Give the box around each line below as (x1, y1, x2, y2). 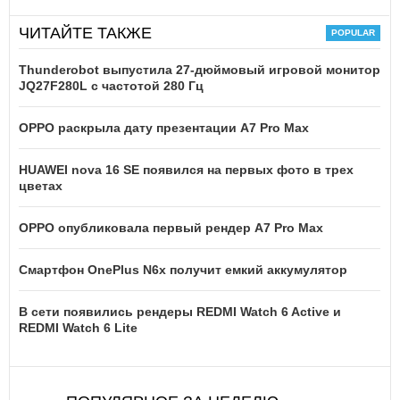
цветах (19, 179, 62, 194)
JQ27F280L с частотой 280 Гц (19, 79, 204, 94)
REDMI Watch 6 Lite (19, 321, 137, 336)
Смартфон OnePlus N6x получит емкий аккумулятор (19, 262, 347, 278)
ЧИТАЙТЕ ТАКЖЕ (19, 24, 152, 43)
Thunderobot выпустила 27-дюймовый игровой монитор (19, 62, 380, 78)
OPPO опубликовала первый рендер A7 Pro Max (19, 221, 323, 236)
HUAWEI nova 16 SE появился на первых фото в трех (19, 162, 354, 178)
